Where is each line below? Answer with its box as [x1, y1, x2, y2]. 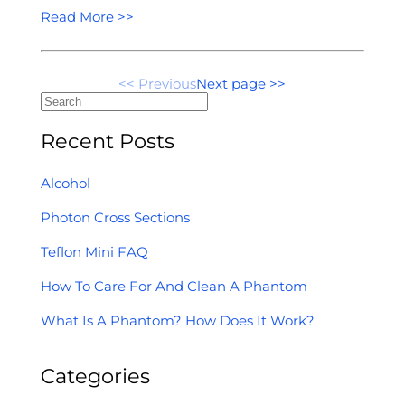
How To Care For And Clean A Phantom [40, 277, 307, 295]
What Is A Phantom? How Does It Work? [40, 311, 315, 329]
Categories [40, 363, 150, 389]
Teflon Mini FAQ [40, 242, 148, 260]
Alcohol [40, 174, 90, 192]
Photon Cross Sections [40, 208, 190, 226]
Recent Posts [40, 128, 174, 155]
